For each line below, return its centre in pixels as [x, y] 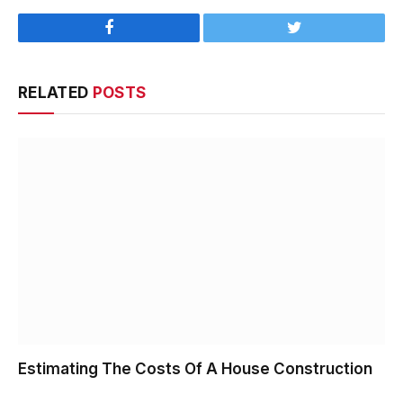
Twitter [316, 41]
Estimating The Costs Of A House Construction [195, 368]
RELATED [55, 93]
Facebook [139, 41]
